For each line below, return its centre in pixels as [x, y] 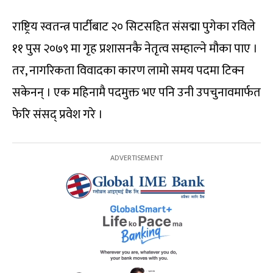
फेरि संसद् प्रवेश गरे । [58, 115]
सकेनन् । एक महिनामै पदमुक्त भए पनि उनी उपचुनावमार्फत [136, 93]
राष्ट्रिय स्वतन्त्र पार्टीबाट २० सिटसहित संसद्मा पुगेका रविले [134, 27]
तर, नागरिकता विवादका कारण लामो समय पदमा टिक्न [128, 71]
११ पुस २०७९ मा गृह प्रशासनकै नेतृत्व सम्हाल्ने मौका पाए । [135, 49]
